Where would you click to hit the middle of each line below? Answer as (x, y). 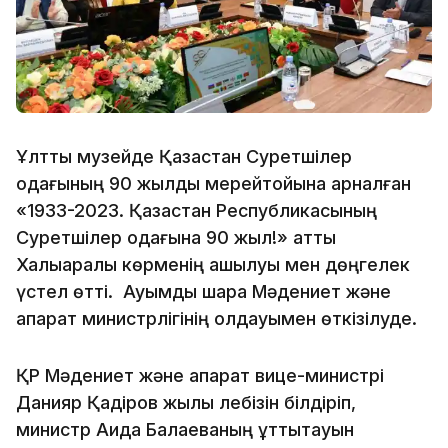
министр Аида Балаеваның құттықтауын (185, 429)
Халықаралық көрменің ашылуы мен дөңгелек (213, 264)
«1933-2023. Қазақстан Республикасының (196, 210)
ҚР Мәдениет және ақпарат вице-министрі (200, 375)
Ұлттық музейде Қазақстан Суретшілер (184, 156)
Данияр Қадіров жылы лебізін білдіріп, (186, 402)
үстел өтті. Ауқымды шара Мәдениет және (203, 291)
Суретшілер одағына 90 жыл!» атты (176, 237)
